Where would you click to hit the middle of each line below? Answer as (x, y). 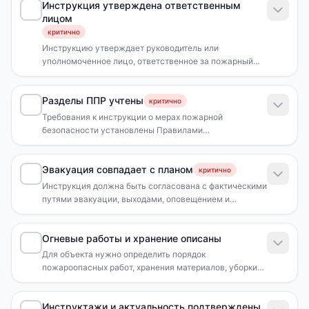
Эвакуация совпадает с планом (118, 169)
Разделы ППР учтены (93, 100)
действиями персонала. (90, 212)
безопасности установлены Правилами (122, 130)
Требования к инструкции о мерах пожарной (132, 117)
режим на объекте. (80, 74)
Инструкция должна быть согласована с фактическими (154, 186)
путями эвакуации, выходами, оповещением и (136, 199)
